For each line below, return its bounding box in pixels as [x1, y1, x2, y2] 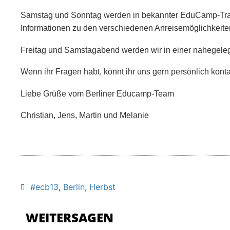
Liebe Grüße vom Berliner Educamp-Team [21, 89, 174, 98]
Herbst [89, 182, 116, 193]
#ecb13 [30, 182, 59, 193]
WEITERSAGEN [26, 209, 113, 226]
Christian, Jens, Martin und [21, 111, 120, 120]
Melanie [120, 111, 149, 120]
